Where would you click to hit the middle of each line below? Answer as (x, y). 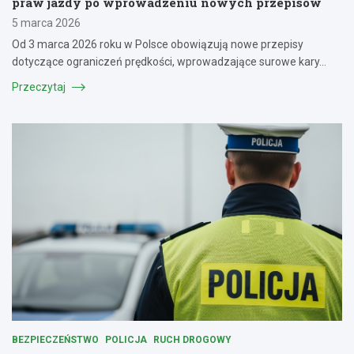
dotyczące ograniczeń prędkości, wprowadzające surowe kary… (169, 61)
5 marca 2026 (46, 23)
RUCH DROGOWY (192, 340)
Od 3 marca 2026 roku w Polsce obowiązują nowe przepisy (158, 44)
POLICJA (126, 340)
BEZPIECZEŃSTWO (55, 340)
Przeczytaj (40, 87)
